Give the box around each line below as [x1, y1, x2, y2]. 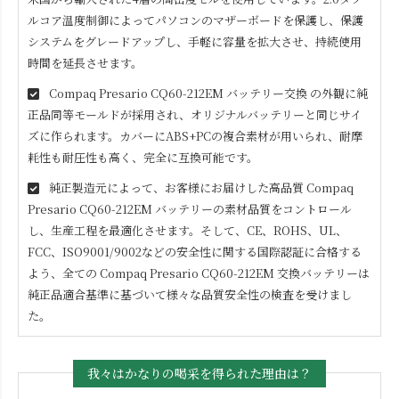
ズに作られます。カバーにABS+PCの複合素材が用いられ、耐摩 [28, 126, 362, 144]
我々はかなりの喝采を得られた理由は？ [86, 363, 312, 382]
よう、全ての [28, 264, 100, 281]
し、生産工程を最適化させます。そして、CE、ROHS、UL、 [28, 221, 347, 239]
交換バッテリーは [274, 264, 370, 281]
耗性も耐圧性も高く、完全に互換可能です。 [28, 148, 258, 166]
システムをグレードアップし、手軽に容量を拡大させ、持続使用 [28, 32, 362, 50]
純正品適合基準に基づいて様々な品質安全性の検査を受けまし [28, 285, 352, 303]
